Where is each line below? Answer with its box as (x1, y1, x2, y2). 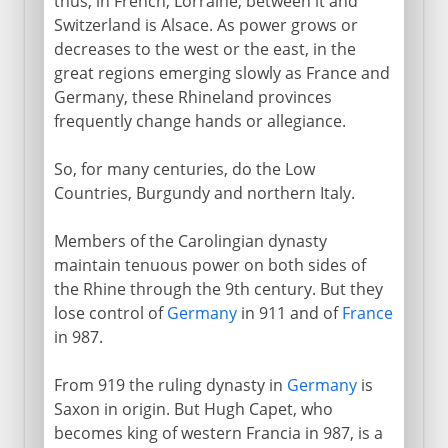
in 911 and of (236, 301, 342, 324)
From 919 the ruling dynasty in (53, 373, 287, 396)
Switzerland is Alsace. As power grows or (53, 13, 358, 36)
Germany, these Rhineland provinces (53, 85, 332, 108)
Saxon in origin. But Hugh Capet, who (53, 397, 333, 420)
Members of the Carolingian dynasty (53, 229, 327, 252)
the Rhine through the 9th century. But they (53, 277, 383, 300)
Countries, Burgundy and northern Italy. (53, 181, 355, 204)
